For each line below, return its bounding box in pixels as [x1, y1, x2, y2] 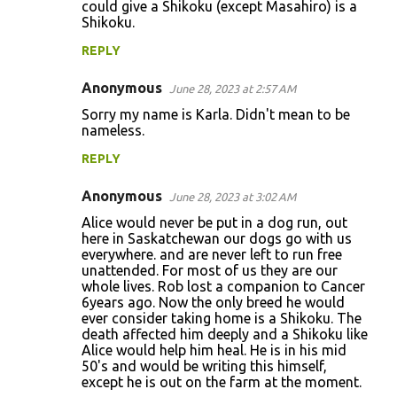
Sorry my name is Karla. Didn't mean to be [82, 106, 350, 123]
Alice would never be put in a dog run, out [82, 214, 347, 231]
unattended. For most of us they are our [82, 262, 338, 279]
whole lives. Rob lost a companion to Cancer [82, 278, 365, 295]
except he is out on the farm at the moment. [82, 374, 362, 391]
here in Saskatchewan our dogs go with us [82, 230, 352, 247]
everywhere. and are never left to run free [82, 246, 342, 263]
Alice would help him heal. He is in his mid [82, 342, 346, 359]
